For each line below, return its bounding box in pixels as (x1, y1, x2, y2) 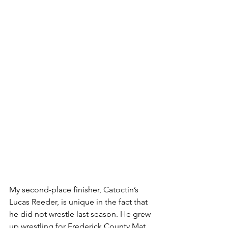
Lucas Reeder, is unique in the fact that (9, 197, 150, 207)
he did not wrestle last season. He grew (9, 209, 153, 219)
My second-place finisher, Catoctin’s (9, 185, 140, 195)
